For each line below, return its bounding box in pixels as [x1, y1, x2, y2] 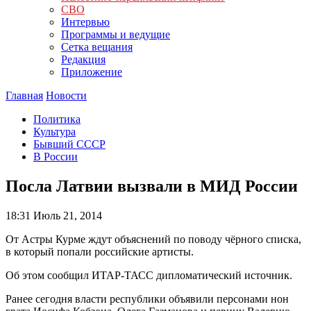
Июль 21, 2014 [31, 209, 102, 221]
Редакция [61, 53, 106, 65]
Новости [46, 90, 87, 101]
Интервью [61, 16, 110, 28]
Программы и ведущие [61, 28, 170, 40]
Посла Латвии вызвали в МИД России [6, 176, 298, 195]
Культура [33, 126, 76, 137]
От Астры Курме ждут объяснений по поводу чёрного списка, [6, 233, 301, 245]
